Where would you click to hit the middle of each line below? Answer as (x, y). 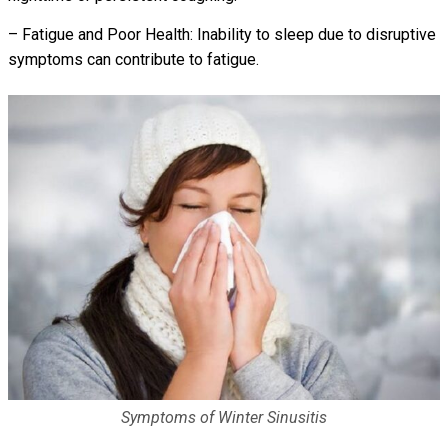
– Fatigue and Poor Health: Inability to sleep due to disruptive (222, 35)
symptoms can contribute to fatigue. (133, 60)
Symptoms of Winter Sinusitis (224, 417)
